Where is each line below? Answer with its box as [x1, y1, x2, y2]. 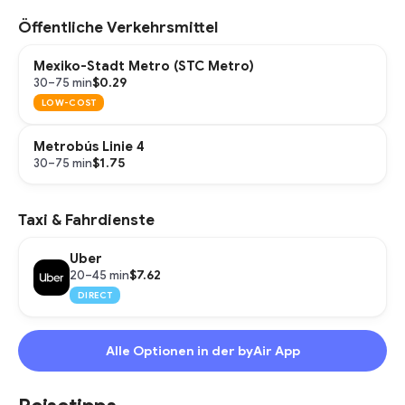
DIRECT [78, 289, 112, 301]
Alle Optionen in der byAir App [105, 343, 300, 359]
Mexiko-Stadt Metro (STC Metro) [33, 58, 254, 74]
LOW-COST [42, 97, 97, 108]
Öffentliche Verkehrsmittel [18, 18, 218, 37]
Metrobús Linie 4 [33, 138, 145, 155]
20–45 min [70, 267, 129, 283]
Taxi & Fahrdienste [18, 211, 155, 230]
